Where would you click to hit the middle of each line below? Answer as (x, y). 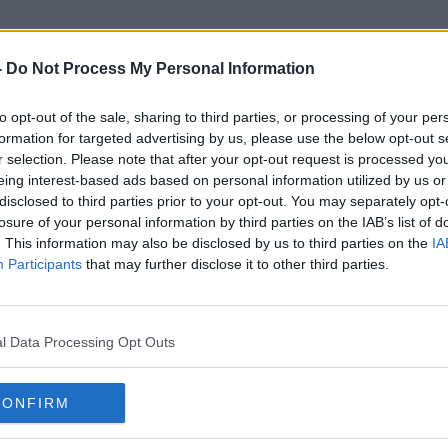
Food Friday (224, 139)
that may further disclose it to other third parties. (235, 264)
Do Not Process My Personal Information (160, 68)
